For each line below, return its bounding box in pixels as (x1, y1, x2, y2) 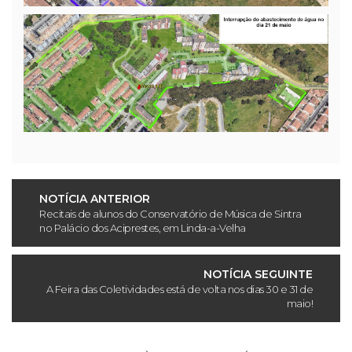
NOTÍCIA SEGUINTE (203, 267, 313, 281)
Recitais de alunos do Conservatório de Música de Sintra (39, 207, 302, 220)
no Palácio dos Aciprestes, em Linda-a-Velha (39, 222, 246, 234)
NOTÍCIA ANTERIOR (39, 192, 150, 206)
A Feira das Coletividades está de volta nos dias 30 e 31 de (46, 283, 313, 295)
